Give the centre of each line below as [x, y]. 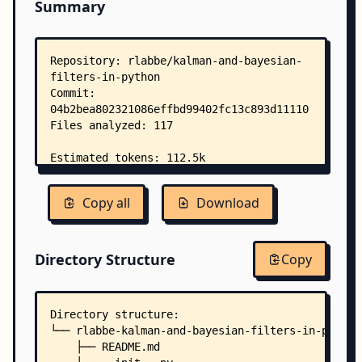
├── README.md [105, 347]
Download [228, 203]
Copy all [106, 203]
